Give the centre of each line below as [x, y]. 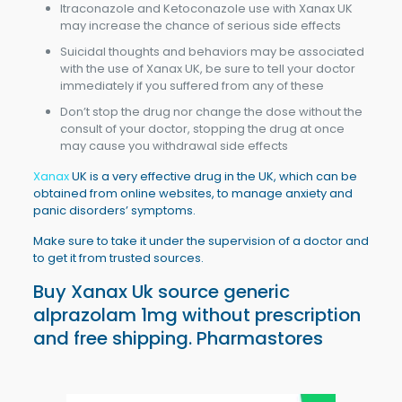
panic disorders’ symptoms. [114, 210]
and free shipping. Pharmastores [178, 338]
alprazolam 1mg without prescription [197, 315]
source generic [221, 291]
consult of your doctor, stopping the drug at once [202, 128]
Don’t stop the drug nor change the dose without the [211, 111]
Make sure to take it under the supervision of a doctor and [201, 240]
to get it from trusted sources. [118, 258]
